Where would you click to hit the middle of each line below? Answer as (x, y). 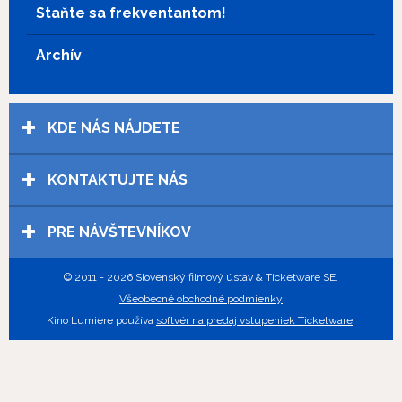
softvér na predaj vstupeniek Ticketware (254, 320)
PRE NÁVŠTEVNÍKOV (118, 232)
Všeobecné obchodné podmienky (201, 299)
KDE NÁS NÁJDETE (112, 128)
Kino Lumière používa (101, 320)
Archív (59, 55)
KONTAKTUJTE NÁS (116, 180)
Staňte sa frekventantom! (131, 13)
